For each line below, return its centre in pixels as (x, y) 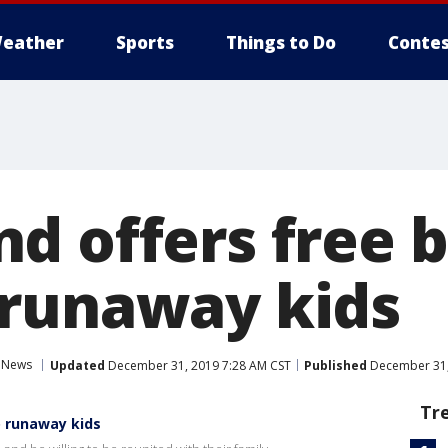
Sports (145, 42)
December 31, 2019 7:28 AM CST (198, 365)
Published (335, 365)
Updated (77, 365)
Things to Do (281, 42)
